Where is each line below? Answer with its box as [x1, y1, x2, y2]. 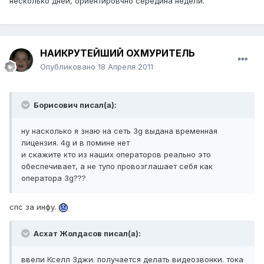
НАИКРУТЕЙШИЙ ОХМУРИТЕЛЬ [40, 47, 195, 60]
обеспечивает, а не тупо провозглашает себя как [21, 161, 213, 171]
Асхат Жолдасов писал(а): [32, 229, 141, 239]
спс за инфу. [9, 202, 59, 212]
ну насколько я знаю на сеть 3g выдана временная [21, 126, 217, 136]
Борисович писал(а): [32, 100, 117, 110]
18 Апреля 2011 [98, 62, 153, 72]
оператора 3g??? [21, 173, 86, 183]
